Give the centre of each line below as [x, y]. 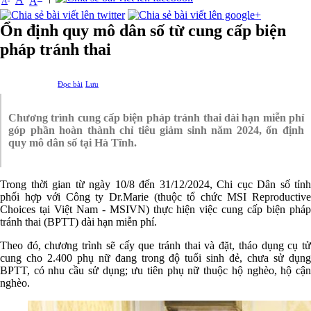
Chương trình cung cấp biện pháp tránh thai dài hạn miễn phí [156, 117]
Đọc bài [70, 84]
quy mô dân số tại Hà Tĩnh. [73, 142]
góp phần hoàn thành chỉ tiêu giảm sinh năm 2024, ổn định [156, 130]
